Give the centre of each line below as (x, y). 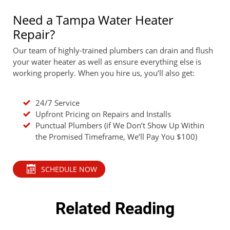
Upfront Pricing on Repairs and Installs (103, 114)
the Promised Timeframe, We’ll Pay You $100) (116, 136)
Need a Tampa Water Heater (93, 20)
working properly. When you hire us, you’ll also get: (104, 73)
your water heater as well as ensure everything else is (107, 61)
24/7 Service (57, 102)
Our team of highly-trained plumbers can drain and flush (113, 50)
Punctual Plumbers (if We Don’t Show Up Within (120, 125)
